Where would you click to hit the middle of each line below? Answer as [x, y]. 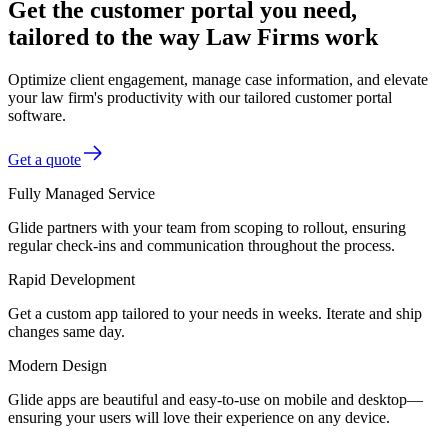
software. [37, 115]
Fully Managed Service [81, 193]
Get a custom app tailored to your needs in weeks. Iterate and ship [215, 313]
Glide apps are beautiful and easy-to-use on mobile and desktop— [215, 399]
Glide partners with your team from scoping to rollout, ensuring [207, 227]
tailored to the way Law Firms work [193, 36]
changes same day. [66, 331]
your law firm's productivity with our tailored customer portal [200, 97]
